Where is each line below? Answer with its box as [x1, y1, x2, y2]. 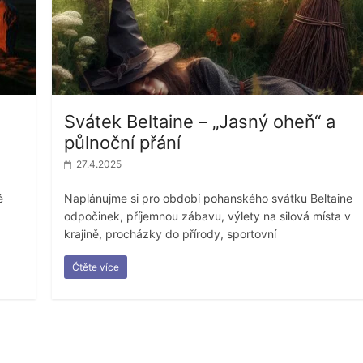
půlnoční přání [64, 131, 181, 153]
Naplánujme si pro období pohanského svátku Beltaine [64, 190, 353, 205]
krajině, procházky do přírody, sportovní [64, 226, 277, 241]
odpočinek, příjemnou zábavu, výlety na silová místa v [64, 208, 352, 223]
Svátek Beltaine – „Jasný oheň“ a [64, 110, 336, 132]
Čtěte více [72, 260, 120, 273]
